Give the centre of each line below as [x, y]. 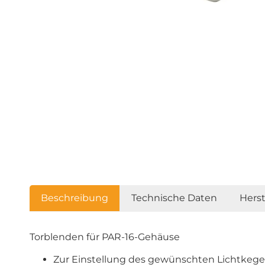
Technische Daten [174, 198]
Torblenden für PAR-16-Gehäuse [105, 237]
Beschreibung [75, 198]
